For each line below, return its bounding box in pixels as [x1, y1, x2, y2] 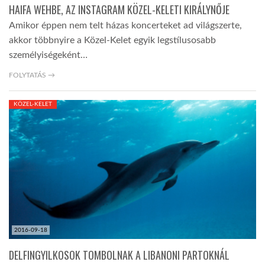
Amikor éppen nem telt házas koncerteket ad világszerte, [9, 20, 242, 30]
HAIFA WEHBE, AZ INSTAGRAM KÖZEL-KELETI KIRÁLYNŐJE [9, 1, 230, 17]
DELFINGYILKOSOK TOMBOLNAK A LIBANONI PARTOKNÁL [9, 247, 230, 263]
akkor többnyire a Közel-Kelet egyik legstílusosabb [9, 35, 216, 45]
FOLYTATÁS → [9, 71, 55, 79]
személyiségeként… [9, 50, 88, 60]
